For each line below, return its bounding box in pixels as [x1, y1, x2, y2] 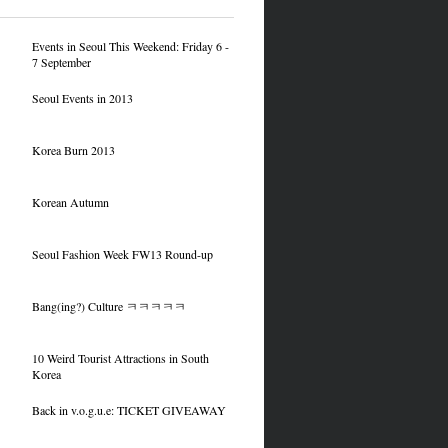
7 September [31, 54, 91, 70]
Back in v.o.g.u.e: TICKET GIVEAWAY [31, 402, 226, 418]
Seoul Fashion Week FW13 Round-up [31, 246, 213, 262]
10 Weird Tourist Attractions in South [31, 350, 209, 366]
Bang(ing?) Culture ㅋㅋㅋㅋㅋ [31, 298, 186, 314]
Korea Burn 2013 [31, 142, 115, 158]
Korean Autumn [31, 194, 109, 210]
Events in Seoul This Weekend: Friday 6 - [31, 38, 229, 54]
